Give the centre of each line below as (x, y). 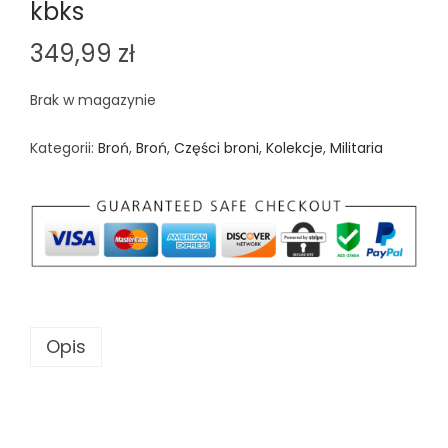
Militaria (356, 148)
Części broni (216, 148)
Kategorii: (64, 148)
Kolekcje (294, 148)
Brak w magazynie (93, 100)
